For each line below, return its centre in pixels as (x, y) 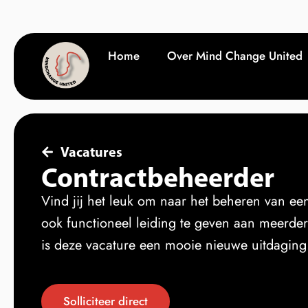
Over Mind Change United (235, 56)
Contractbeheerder (158, 177)
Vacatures (91, 152)
